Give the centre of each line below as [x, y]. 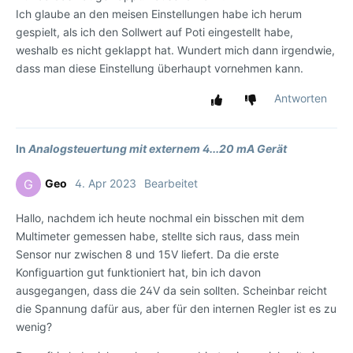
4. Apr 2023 [106, 183]
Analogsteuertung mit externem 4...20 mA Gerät [158, 149]
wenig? [34, 327]
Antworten [301, 98]
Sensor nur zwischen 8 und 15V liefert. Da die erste [147, 255]
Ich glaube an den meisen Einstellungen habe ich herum [159, 14]
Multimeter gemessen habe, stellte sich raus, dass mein [158, 236]
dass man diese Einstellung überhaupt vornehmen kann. [160, 69]
